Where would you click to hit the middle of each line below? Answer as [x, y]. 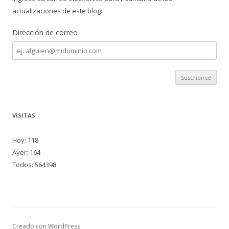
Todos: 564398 [34, 165]
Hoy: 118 [25, 140]
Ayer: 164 [26, 152]
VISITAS [24, 115]
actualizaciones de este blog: [57, 11]
